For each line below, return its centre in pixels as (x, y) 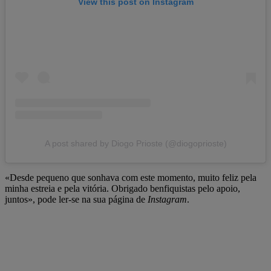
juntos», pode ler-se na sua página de (75, 200)
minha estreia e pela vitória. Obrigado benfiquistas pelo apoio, (122, 189)
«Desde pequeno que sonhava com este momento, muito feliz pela (131, 178)
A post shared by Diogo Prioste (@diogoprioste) (135, 144)
